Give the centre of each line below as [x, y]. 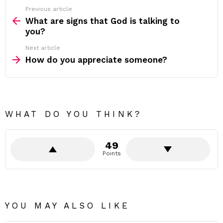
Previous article [49, 9]
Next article [43, 48]
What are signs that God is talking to [103, 21]
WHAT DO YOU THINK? [73, 114]
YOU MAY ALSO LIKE [67, 206]
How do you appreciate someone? [96, 60]
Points [111, 153]
